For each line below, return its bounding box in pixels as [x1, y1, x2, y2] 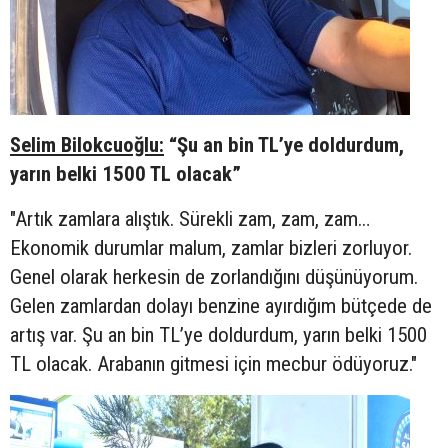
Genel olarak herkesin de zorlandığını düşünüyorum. [10, 264, 418, 289]
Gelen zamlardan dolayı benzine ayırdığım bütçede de [10, 293, 432, 318]
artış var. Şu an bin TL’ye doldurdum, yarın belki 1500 [10, 322, 427, 347]
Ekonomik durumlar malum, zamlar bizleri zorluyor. [10, 235, 412, 260]
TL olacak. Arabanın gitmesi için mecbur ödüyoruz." [10, 351, 417, 376]
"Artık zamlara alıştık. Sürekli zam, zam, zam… [10, 206, 370, 231]
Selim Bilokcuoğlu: [10, 132, 164, 157]
